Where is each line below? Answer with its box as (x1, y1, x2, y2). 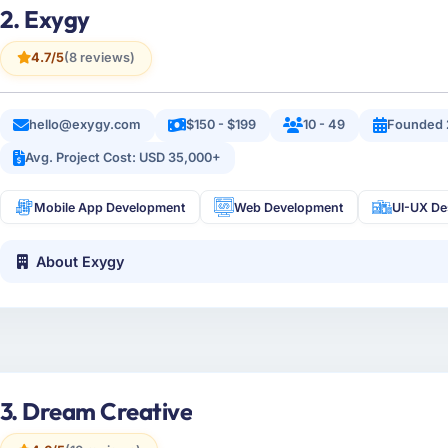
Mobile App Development (34, 199, 186, 215)
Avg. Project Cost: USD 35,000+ (25, 150, 222, 166)
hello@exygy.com (29, 117, 142, 133)
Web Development (234, 199, 344, 215)
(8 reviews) (63, 50, 135, 66)
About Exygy (36, 253, 125, 270)
